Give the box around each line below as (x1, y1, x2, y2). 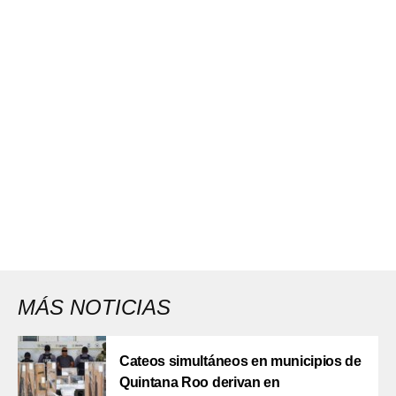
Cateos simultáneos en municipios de (119, 354, 362, 369)
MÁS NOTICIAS (18, 295, 171, 320)
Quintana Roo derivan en (119, 375, 280, 391)
